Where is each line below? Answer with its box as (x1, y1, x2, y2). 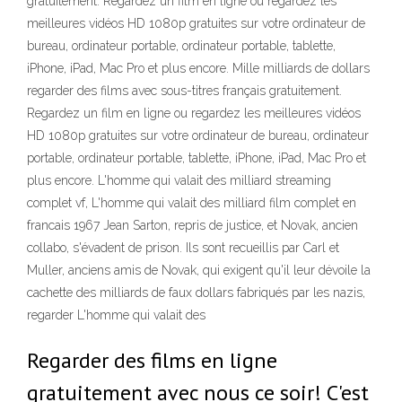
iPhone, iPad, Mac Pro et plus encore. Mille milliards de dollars (27, 61, 370, 75)
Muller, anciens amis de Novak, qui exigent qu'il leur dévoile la (27, 263, 371, 277)
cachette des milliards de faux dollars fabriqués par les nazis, (27, 285, 365, 300)
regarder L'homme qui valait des (27, 308, 205, 322)
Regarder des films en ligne (27, 346, 277, 374)
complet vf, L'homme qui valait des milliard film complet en (27, 196, 356, 210)
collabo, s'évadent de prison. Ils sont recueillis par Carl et (27, 240, 339, 255)
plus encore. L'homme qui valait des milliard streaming (27, 173, 331, 188)
